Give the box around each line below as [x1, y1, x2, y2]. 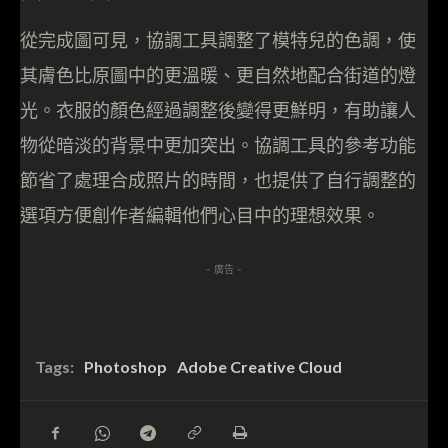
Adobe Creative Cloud [177, 357, 342, 377]
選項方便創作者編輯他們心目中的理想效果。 [20, 204, 380, 228]
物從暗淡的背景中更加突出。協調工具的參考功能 [20, 134, 416, 158]
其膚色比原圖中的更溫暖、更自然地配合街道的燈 [20, 64, 416, 88]
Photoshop [84, 357, 167, 377]
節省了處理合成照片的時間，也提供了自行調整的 [20, 169, 416, 193]
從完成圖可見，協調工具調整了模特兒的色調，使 [20, 29, 416, 53]
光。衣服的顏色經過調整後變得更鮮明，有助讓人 [20, 99, 416, 123]
